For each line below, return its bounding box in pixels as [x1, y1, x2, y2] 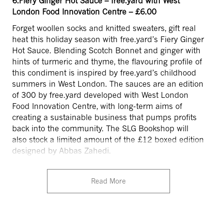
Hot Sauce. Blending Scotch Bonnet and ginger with [12, 45, 201, 55]
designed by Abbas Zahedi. [12, 145, 111, 155]
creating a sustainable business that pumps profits [12, 112, 197, 122]
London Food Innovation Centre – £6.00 [12, 6, 156, 16]
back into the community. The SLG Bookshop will [12, 123, 188, 133]
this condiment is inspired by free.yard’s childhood [12, 67, 196, 77]
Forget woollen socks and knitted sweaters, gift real [12, 23, 196, 33]
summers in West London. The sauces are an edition [12, 78, 203, 89]
